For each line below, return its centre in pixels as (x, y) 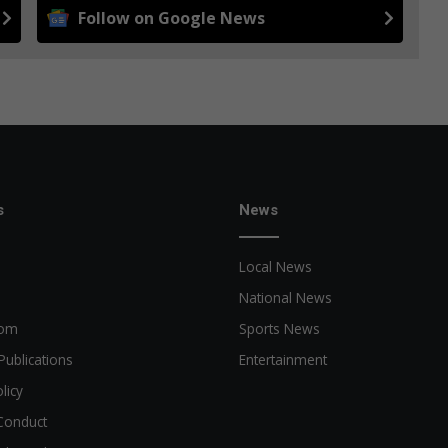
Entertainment (283, 359)
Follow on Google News (171, 17)
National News (285, 297)
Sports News (279, 328)
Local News (275, 266)
